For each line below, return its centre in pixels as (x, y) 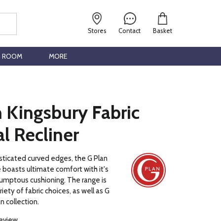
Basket (162, 31)
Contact (130, 31)
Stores (97, 31)
